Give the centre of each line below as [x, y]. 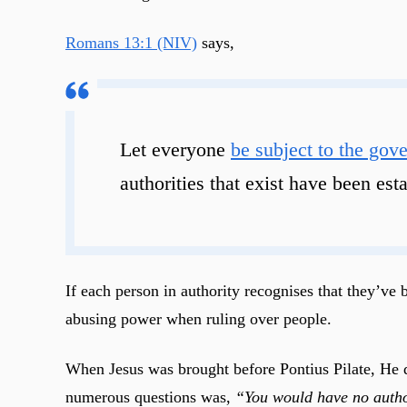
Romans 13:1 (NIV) [131, 42]
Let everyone [175, 149]
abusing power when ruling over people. [199, 318]
